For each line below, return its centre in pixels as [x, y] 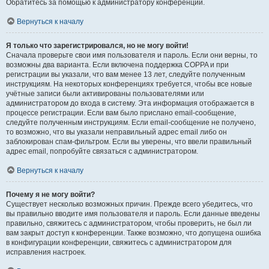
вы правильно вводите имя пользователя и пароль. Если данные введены [133, 214]
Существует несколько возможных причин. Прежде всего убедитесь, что [129, 204]
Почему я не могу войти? [50, 195]
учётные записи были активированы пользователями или [105, 94]
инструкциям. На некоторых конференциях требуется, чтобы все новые [129, 84]
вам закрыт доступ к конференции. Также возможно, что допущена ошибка [134, 233]
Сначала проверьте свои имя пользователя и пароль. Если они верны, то [132, 55]
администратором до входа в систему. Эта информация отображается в [130, 103]
